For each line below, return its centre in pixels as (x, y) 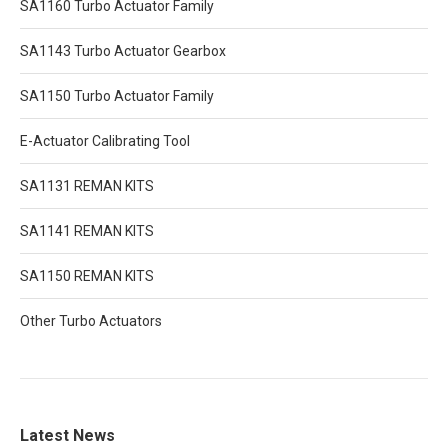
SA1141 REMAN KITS (87, 230)
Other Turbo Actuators (91, 320)
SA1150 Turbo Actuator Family (117, 95)
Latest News (67, 435)
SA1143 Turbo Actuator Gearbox (123, 50)
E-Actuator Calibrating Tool (105, 140)
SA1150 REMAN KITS (87, 275)
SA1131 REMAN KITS (87, 185)
